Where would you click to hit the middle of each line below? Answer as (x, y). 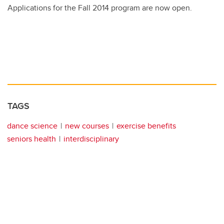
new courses (87, 126)
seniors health (31, 139)
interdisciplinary (91, 139)
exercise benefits (146, 126)
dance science (32, 126)
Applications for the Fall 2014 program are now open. (100, 8)
